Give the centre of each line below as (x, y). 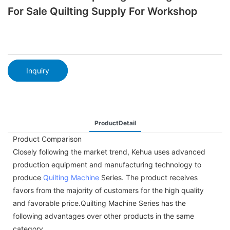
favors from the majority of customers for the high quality (108, 190)
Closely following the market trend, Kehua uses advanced (109, 151)
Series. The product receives (148, 177)
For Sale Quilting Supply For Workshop (103, 11)
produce (28, 177)
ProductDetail (115, 123)
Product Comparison (47, 139)
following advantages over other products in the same (103, 216)
